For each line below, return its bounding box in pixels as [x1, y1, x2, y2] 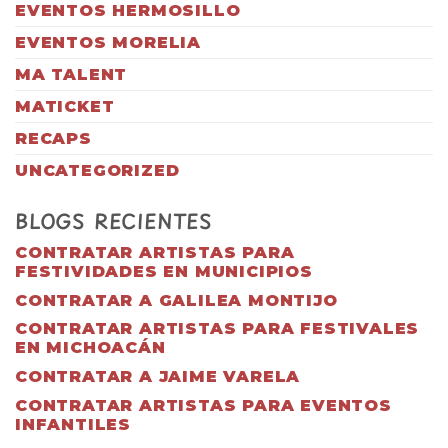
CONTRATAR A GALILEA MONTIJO [15, 290, 338, 310]
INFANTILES [15, 414, 132, 434]
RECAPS [15, 128, 92, 148]
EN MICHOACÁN [15, 338, 166, 358]
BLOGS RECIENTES [15, 206, 212, 236]
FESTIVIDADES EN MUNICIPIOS [15, 262, 313, 282]
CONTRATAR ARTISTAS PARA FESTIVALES [15, 319, 420, 339]
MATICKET [15, 96, 115, 116]
